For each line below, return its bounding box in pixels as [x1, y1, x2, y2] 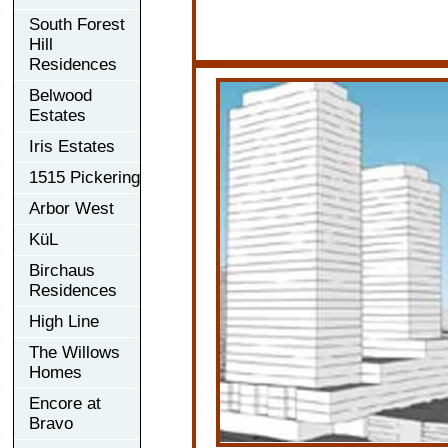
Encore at [29, 393, 101, 413]
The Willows [29, 342, 120, 362]
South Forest [29, 14, 125, 34]
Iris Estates [29, 136, 115, 156]
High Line [29, 311, 99, 331]
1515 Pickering [29, 167, 140, 187]
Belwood [29, 85, 92, 105]
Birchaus [29, 260, 95, 280]
